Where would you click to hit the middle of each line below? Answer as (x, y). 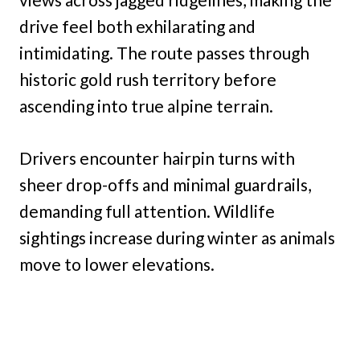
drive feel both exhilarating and (137, 27)
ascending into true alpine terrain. (146, 106)
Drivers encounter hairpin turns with (157, 158)
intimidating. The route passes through (164, 53)
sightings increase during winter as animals (177, 238)
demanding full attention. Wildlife (147, 211)
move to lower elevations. (117, 264)
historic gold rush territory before (148, 80)
